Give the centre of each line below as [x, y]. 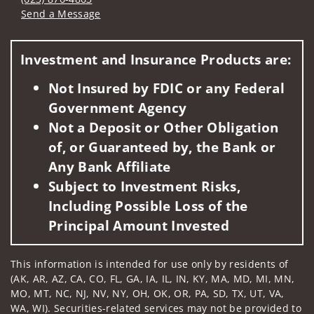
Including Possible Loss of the [148, 206]
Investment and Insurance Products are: [156, 59]
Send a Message [61, 14]
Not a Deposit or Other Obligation [164, 128]
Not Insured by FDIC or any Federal [166, 88]
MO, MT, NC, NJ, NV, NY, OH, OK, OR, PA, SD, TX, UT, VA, [148, 294]
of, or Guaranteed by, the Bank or [162, 147]
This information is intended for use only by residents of [150, 264]
